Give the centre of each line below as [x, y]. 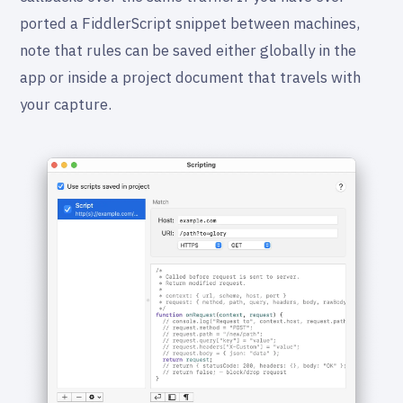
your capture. [66, 104]
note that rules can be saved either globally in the [188, 50]
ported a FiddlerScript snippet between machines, [190, 23]
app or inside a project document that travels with [190, 77]
